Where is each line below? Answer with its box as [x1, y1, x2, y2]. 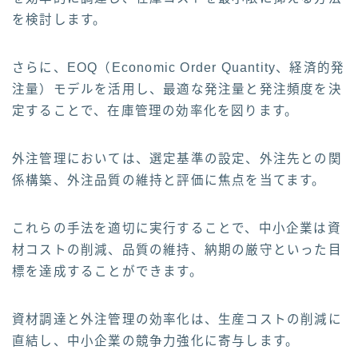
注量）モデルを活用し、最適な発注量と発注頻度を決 [12, 82, 342, 97]
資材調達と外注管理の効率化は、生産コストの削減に [12, 312, 342, 327]
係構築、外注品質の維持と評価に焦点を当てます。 [12, 173, 326, 188]
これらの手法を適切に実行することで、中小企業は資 [12, 221, 341, 236]
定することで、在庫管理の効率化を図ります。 [12, 104, 299, 118]
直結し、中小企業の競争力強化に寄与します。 [12, 334, 300, 348]
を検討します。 [12, 13, 107, 27]
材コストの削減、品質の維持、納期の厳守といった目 [12, 243, 342, 257]
